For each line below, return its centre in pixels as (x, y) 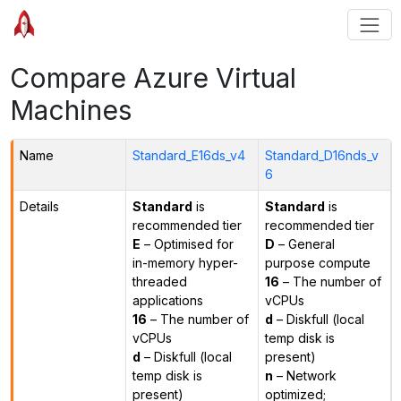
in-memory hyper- (185, 262)
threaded (159, 281)
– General (304, 243)
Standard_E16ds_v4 (188, 155)
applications (167, 300)
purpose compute (317, 262)
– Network (304, 375)
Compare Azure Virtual (153, 77)
